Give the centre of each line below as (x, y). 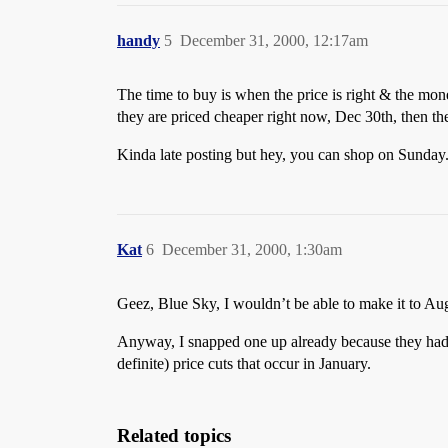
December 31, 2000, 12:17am (274, 40)
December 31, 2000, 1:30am (252, 249)
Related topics (174, 435)
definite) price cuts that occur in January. (244, 363)
